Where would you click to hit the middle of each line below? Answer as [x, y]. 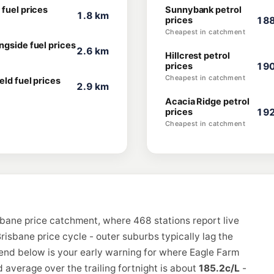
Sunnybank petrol [203, 10]
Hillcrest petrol [198, 56]
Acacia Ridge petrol [207, 102]
